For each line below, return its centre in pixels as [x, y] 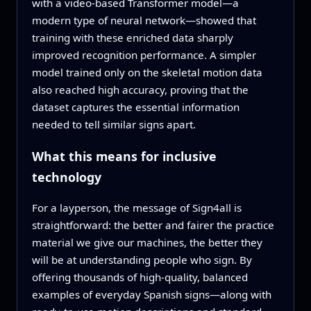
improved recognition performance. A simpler [144, 54]
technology [66, 177]
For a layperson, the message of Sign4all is [136, 208]
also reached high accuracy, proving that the [140, 89]
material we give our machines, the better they [147, 243]
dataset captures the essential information [135, 107]
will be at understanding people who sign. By [142, 260]
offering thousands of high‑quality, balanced [140, 277]
